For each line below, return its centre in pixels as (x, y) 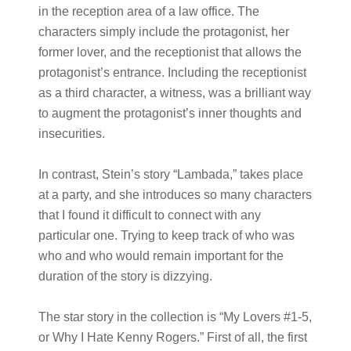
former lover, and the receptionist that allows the (170, 52)
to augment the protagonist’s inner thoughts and (170, 113)
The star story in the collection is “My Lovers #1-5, (175, 317)
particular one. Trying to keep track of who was (166, 235)
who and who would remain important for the (161, 256)
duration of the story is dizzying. (125, 276)
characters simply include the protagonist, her (163, 32)
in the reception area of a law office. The (148, 11)
